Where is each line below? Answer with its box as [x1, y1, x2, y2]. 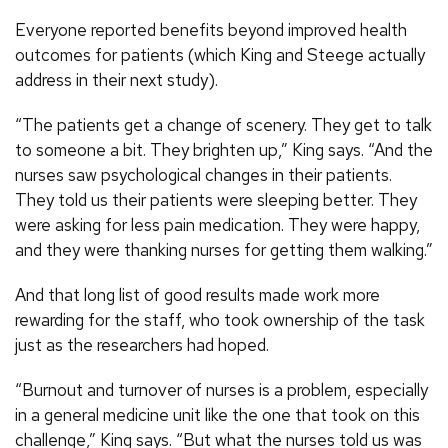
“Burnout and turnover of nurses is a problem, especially [15, 378, 428, 401]
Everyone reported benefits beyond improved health [15, 18, 407, 41]
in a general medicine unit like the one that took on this [15, 403, 420, 426]
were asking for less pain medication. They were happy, [15, 213, 420, 236]
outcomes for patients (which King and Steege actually [15, 43, 425, 66]
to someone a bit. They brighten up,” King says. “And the [15, 138, 433, 161]
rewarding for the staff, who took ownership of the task [15, 308, 425, 331]
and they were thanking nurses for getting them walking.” [15, 238, 433, 261]
